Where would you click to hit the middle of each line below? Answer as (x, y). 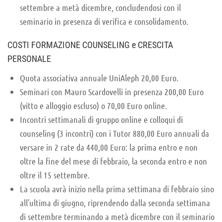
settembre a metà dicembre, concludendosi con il (100, 7)
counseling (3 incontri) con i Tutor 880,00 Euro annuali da (114, 133)
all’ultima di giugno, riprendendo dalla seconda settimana (115, 202)
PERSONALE (29, 58)
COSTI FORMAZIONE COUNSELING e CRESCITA (90, 45)
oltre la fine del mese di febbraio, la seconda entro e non (113, 161)
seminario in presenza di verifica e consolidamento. (104, 21)
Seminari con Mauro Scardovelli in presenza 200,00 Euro (112, 91)
